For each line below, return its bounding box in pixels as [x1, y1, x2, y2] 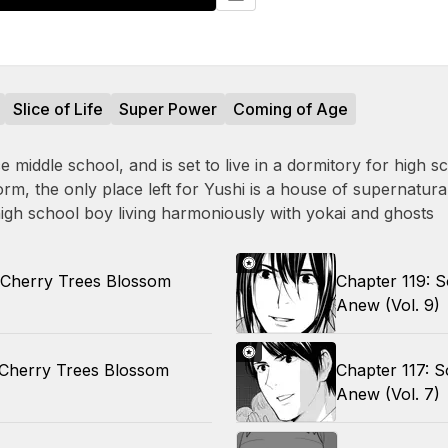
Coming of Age [233, 99, 348, 119]
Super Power [119, 99, 217, 119]
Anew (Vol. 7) [336, 384, 440, 404]
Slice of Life [13, 99, 103, 119]
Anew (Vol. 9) [336, 295, 440, 315]
